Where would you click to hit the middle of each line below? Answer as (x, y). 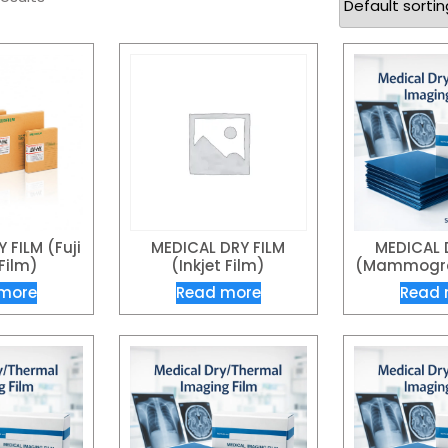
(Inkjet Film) (218, 265)
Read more (218, 293)
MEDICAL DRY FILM (218, 247)
